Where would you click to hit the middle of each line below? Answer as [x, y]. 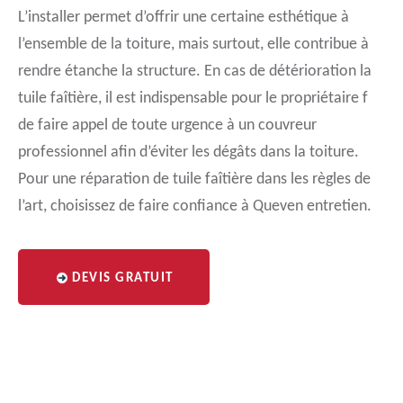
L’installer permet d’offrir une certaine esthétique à [184, 18]
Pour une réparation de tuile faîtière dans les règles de [194, 179]
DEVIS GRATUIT [123, 278]
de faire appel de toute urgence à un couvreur [167, 125]
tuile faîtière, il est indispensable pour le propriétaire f [193, 99]
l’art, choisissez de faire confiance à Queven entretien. [195, 206]
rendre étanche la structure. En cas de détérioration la [195, 72]
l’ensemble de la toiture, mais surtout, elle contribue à [193, 45]
